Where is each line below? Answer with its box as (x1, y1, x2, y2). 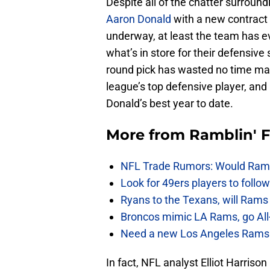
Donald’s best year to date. (106, 97, 233, 110)
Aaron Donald (106, 13, 171, 26)
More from (106, 126, 189, 144)
